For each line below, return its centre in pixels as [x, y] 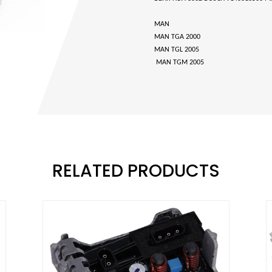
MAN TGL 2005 [177, 49]
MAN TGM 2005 [179, 62]
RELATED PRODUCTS [136, 171]
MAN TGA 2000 [177, 37]
